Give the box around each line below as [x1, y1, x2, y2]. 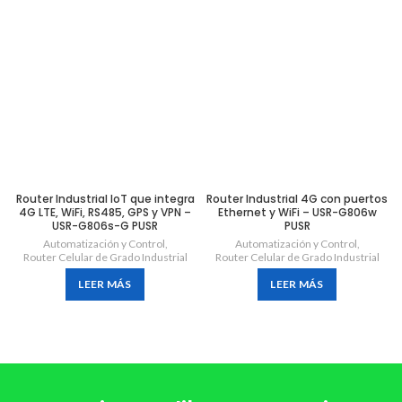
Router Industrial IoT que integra [15, 191, 195, 206]
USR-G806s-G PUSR [52, 218, 158, 233]
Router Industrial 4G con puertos [206, 191, 388, 206]
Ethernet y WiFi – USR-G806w [217, 205, 377, 220]
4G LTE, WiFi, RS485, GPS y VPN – [19, 205, 191, 220]
